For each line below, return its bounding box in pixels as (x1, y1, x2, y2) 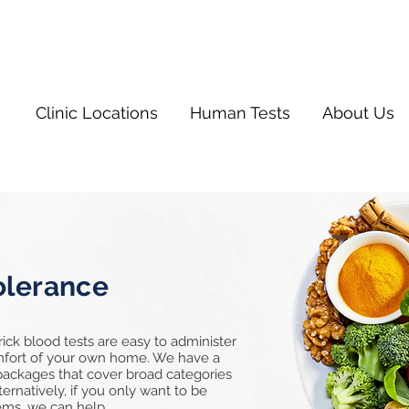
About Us (322, 103, 394, 123)
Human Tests (190, 103, 290, 123)
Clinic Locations (36, 103, 158, 123)
